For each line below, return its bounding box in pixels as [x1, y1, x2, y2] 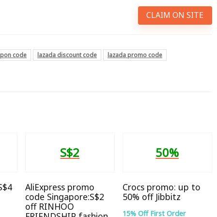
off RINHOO [25, 200, 74, 212]
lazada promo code [108, 50, 162, 59]
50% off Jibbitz [122, 190, 181, 202]
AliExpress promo [25, 181, 94, 193]
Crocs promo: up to [122, 181, 201, 193]
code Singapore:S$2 [25, 190, 104, 202]
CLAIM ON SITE [146, 10, 204, 21]
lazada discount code [37, 50, 97, 59]
